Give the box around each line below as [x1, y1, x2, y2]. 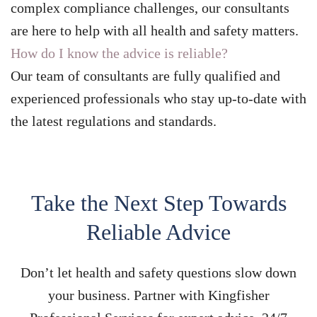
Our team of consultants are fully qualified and [11, 67, 280, 83]
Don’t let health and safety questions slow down [21, 264, 296, 280]
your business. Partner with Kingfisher [47, 287, 270, 303]
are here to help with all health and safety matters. [11, 22, 299, 38]
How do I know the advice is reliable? [11, 45, 228, 61]
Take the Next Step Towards [30, 190, 287, 216]
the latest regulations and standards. [11, 113, 217, 129]
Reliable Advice [86, 219, 231, 245]
